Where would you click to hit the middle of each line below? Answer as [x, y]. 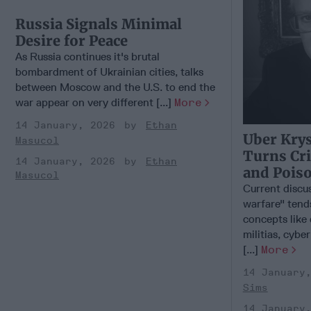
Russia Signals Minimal [99, 24]
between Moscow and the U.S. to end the [115, 87]
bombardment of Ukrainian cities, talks [109, 72]
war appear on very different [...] [95, 103]
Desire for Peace [72, 41]
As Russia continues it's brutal [87, 57]
